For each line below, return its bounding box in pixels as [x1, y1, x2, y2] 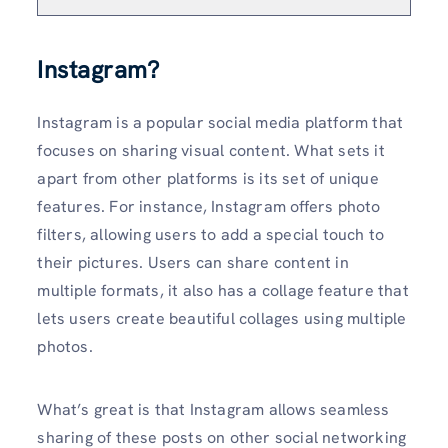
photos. [37, 336, 93, 358]
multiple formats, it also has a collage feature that [37, 280, 409, 302]
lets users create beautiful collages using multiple [37, 308, 407, 330]
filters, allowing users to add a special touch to [37, 224, 385, 246]
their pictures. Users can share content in [37, 252, 349, 274]
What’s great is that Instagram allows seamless [37, 399, 390, 421]
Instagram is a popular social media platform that [37, 112, 404, 134]
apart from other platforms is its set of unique [37, 168, 379, 190]
